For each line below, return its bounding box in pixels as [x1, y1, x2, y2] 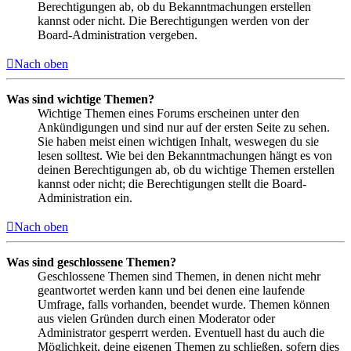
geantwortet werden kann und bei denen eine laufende [38, 283, 305, 297]
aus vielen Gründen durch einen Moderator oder [38, 311, 275, 325]
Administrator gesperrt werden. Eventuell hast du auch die [38, 325, 324, 339]
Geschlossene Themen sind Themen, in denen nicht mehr [38, 269, 320, 283]
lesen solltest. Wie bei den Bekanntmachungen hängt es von [38, 148, 332, 162]
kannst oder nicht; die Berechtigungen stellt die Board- [38, 176, 306, 190]
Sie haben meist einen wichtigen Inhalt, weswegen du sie [38, 134, 319, 148]
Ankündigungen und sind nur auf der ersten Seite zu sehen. [38, 120, 330, 134]
